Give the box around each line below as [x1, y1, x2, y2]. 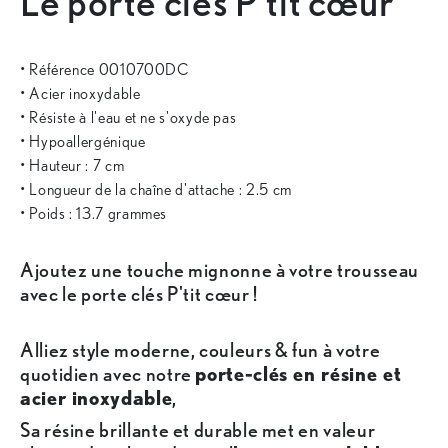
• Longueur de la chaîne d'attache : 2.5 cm [20, 180, 292, 200]
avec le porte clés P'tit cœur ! [20, 282, 258, 307]
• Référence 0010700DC [20, 60, 190, 80]
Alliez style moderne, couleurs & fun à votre [20, 338, 381, 363]
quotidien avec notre [20, 362, 196, 387]
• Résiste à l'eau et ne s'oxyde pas [20, 108, 241, 128]
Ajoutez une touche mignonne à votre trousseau [20, 258, 419, 283]
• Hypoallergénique [20, 132, 150, 152]
